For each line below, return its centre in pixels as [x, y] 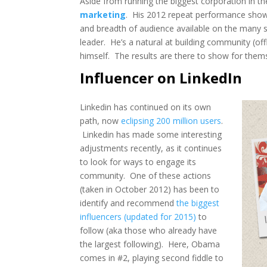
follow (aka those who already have [149, 230]
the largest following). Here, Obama [150, 244]
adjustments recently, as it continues [151, 148]
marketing [103, 14]
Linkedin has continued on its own [146, 107]
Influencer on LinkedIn [161, 77]
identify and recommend [128, 203]
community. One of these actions [146, 175]
